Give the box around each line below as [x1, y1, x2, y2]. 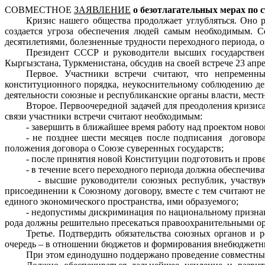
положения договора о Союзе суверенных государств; [5, 143, 224, 153]
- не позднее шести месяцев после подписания [26, 132, 222, 143]
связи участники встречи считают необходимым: [5, 111, 202, 121]
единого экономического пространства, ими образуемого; [5, 196, 238, 206]
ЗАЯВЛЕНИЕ [74, 5, 131, 15]
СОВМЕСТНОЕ [5, 5, 74, 15]
